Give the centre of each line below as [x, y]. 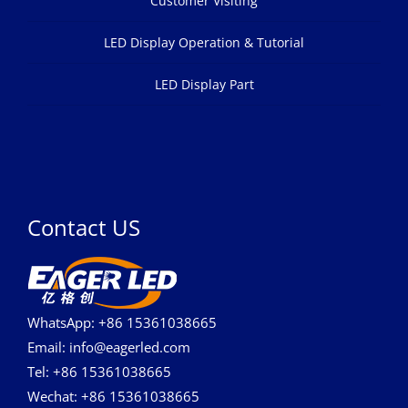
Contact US [84, 228]
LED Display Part [204, 85]
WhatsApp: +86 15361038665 [122, 323]
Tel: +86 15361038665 [99, 372]
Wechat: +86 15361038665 [113, 397]
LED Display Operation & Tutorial [204, 43]
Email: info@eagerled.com [109, 347]
